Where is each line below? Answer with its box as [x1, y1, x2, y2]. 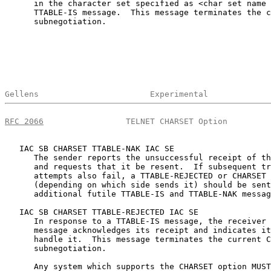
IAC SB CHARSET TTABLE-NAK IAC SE [5, 143, 174, 153]
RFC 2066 [5, 116, 44, 126]
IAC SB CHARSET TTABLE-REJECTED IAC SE [5, 207, 198, 217]
